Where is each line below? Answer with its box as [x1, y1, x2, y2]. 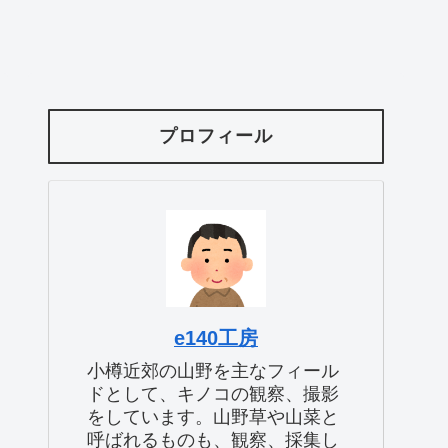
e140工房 [174, 326, 258, 349]
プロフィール [159, 126, 273, 147]
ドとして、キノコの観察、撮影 [87, 383, 339, 404]
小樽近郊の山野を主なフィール [87, 360, 339, 381]
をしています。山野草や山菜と [87, 406, 339, 427]
